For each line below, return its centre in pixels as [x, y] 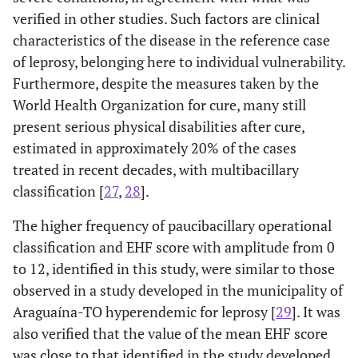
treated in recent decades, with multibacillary [156, 169]
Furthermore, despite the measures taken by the [166, 83]
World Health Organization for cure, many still [159, 104]
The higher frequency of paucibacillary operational [172, 225]
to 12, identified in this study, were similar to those [174, 268]
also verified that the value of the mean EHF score [170, 333]
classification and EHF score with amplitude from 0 [174, 247]
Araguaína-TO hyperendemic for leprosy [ [144, 311]
